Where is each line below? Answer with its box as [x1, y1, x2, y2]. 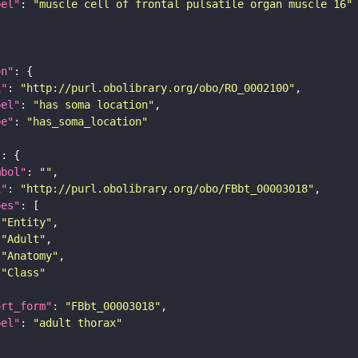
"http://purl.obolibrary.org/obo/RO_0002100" [20, 82, 295, 95]
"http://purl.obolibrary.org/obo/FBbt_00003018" [20, 182, 314, 196]
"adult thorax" [33, 316, 122, 330]
